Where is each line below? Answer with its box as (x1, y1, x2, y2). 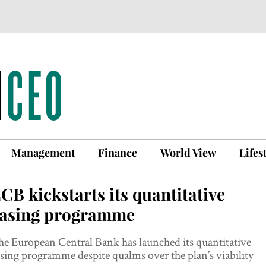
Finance (98, 145, 137, 160)
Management (11, 145, 75, 160)
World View (160, 145, 216, 160)
